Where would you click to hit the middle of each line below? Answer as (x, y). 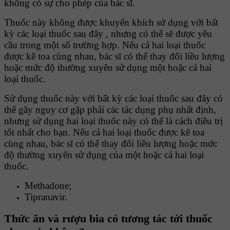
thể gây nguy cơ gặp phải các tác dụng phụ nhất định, (110, 109)
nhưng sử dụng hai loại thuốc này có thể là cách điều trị (113, 121)
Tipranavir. (46, 197)
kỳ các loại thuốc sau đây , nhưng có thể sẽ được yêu (108, 33)
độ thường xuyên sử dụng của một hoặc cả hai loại (104, 155)
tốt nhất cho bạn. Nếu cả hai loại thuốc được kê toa (104, 132)
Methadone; (48, 185)
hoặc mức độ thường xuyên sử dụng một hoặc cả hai (108, 67)
